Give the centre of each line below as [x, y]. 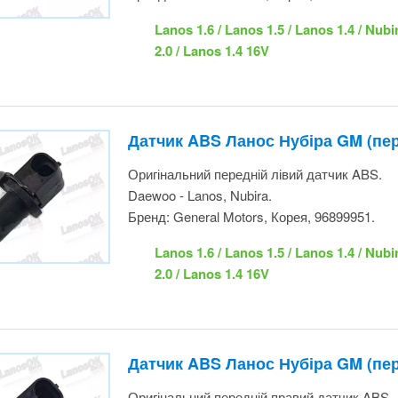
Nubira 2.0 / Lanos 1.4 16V [231, 182]
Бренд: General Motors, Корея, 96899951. [252, 125]
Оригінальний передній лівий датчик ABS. [253, 83]
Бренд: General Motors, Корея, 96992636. [252, 349]
